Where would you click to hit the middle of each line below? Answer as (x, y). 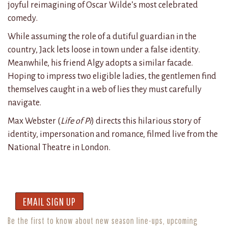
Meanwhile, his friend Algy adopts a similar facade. (100, 63)
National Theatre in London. (59, 147)
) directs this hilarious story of (146, 121)
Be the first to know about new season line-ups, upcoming (103, 220)
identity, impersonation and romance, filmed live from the (113, 134)
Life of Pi (76, 121)
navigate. (24, 102)
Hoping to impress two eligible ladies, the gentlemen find (112, 76)
